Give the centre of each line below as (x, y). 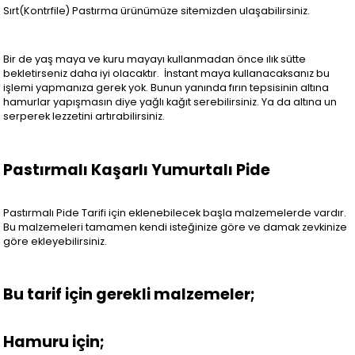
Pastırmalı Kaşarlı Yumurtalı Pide (137, 170)
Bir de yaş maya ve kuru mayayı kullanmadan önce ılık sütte (155, 59)
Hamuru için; (54, 342)
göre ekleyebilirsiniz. (55, 241)
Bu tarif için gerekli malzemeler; (130, 295)
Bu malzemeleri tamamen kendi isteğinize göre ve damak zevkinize (176, 227)
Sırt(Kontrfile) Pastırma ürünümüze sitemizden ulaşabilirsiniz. (157, 10)
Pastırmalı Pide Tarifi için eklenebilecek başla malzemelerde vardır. (175, 212)
